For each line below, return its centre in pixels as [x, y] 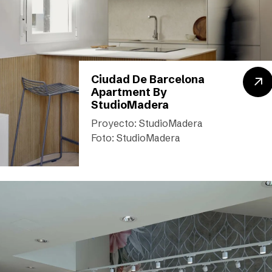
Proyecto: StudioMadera [147, 123]
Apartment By [129, 92]
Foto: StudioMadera [135, 138]
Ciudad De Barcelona [148, 79]
